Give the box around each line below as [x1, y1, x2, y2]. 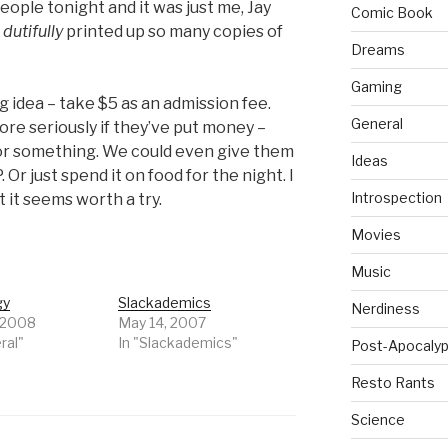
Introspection [350, 189, 442, 207]
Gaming [350, 78, 402, 96]
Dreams [350, 41, 405, 59]
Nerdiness [350, 300, 420, 318]
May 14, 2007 [118, 314, 207, 332]
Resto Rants [350, 374, 435, 392]
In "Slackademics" [118, 334, 239, 352]
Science [350, 411, 405, 429]
